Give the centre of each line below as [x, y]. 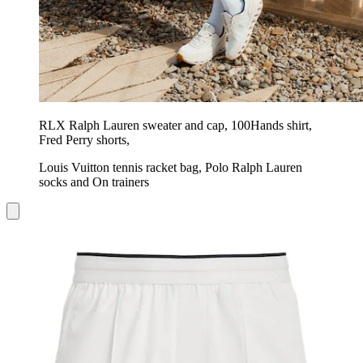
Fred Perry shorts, [84, 140]
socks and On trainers [94, 182]
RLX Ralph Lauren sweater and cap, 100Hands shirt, [175, 125]
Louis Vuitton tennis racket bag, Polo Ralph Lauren [171, 167]
